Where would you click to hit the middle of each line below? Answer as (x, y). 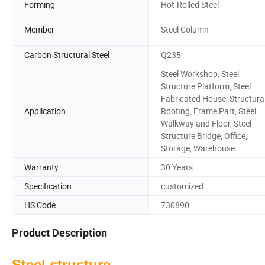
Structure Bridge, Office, (204, 135)
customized (182, 186)
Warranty (41, 167)
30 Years (177, 167)
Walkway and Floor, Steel (206, 123)
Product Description (59, 233)
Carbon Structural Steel (67, 54)
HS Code (40, 205)
